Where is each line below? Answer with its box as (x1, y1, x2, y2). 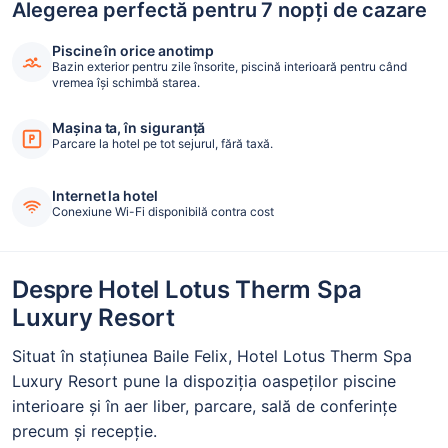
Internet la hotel (52, 187, 158, 205)
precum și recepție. (12, 421, 157, 442)
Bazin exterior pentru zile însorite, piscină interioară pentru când (52, 59, 407, 75)
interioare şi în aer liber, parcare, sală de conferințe (12, 396, 397, 417)
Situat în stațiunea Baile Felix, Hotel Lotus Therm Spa (12, 346, 412, 367)
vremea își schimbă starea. (52, 75, 200, 91)
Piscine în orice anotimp (52, 42, 215, 60)
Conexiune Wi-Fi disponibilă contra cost (52, 204, 274, 220)
